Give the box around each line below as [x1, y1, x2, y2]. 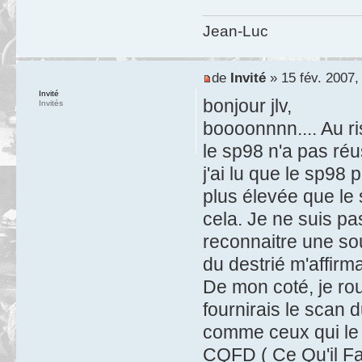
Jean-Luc [202, 22, 268, 40]
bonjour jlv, [202, 95, 292, 117]
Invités [39, 98, 63, 107]
